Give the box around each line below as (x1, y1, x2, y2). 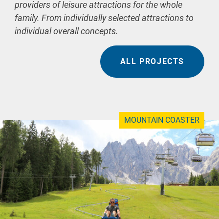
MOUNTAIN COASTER (124, 115, 199, 125)
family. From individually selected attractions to (15, 12, 194, 23)
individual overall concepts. (15, 25, 118, 36)
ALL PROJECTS (120, 56, 184, 66)
